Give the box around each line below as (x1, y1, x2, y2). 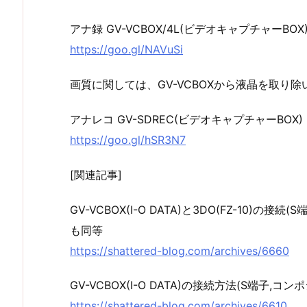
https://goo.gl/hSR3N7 (70, 132, 186, 147)
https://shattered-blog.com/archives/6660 (70, 243, 289, 258)
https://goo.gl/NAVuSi (70, 42, 183, 57)
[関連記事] (70, 167, 122, 182)
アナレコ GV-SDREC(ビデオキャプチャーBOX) (70, 112, 303, 126)
